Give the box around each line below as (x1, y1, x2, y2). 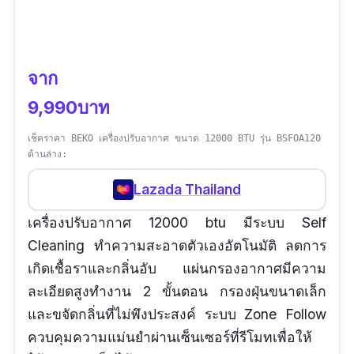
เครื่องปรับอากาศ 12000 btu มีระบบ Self (28, 213, 326, 231)
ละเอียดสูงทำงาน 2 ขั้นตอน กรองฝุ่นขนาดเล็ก (28, 282, 326, 299)
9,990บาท (28, 96, 110, 118)
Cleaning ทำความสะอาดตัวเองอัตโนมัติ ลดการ (28, 236, 326, 254)
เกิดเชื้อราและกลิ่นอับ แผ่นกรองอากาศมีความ (28, 259, 326, 277)
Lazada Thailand (134, 181, 241, 198)
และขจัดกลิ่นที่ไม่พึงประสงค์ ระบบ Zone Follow (28, 305, 326, 322)
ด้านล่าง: (28, 148, 67, 160)
